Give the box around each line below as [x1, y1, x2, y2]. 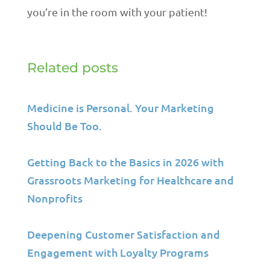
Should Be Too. [27, 119, 102, 133]
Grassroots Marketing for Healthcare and [27, 173, 234, 187]
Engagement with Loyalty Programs [27, 245, 209, 259]
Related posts [27, 60, 118, 76]
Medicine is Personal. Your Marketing [27, 101, 214, 115]
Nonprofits [27, 191, 83, 205]
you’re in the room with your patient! [27, 5, 207, 18]
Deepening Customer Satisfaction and [27, 227, 220, 241]
